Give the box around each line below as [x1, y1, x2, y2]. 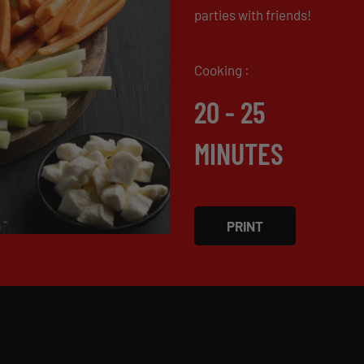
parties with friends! [194, 6, 311, 23]
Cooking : [194, 62, 249, 78]
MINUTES [194, 136, 284, 171]
